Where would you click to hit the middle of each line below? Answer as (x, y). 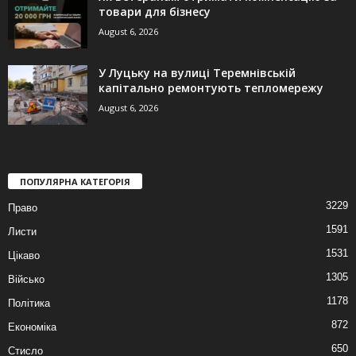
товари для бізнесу (155, 12)
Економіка (32, 327)
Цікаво (24, 256)
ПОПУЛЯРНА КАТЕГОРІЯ (75, 182)
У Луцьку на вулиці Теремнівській (197, 73)
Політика (29, 304)
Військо (26, 280)
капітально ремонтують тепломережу (211, 88)
